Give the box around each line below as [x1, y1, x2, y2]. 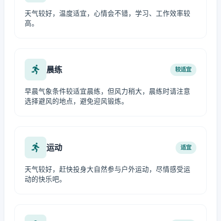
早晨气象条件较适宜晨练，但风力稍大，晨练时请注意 [25, 87, 190, 95]
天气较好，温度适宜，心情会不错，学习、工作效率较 [25, 9, 190, 17]
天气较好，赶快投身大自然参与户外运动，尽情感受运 [25, 165, 190, 173]
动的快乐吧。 [25, 175, 66, 183]
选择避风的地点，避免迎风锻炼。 [25, 97, 128, 105]
